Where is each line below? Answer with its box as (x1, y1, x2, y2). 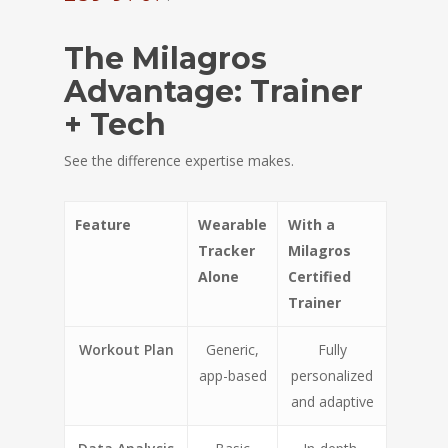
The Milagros (64, 40, 267, 77)
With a (288, 215, 335, 234)
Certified (288, 267, 351, 286)
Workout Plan (78, 340, 174, 359)
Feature (75, 215, 131, 234)
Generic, (206, 340, 259, 359)
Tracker (198, 241, 255, 260)
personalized (291, 366, 373, 385)
